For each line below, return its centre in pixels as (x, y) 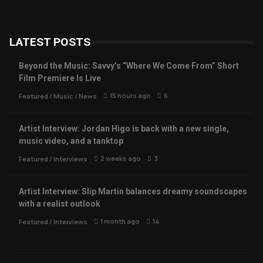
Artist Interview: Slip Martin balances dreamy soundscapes (133, 191)
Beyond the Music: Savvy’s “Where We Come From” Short (129, 65)
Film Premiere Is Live (60, 78)
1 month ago (120, 221)
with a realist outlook (60, 203)
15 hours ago (130, 95)
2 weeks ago (121, 158)
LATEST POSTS (50, 42)
